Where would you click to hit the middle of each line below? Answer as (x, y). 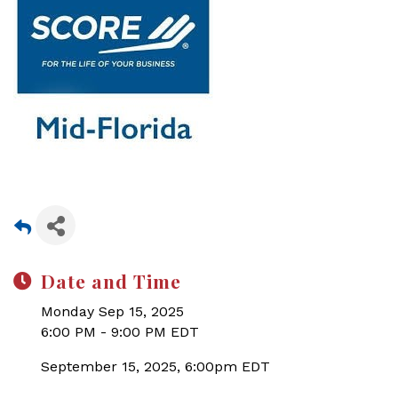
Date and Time (111, 281)
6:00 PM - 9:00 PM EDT (120, 332)
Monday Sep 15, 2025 (112, 311)
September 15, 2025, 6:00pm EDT (155, 366)
